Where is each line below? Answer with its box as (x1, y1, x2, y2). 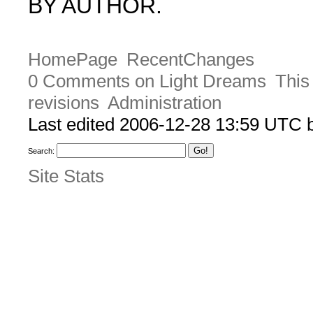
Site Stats (28, 165, 104, 187)
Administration (107, 92, 221, 114)
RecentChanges (126, 49, 254, 71)
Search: (28, 147, 54, 156)
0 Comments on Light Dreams (28, 71, 266, 92)
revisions (28, 92, 99, 114)
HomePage (28, 49, 117, 71)
